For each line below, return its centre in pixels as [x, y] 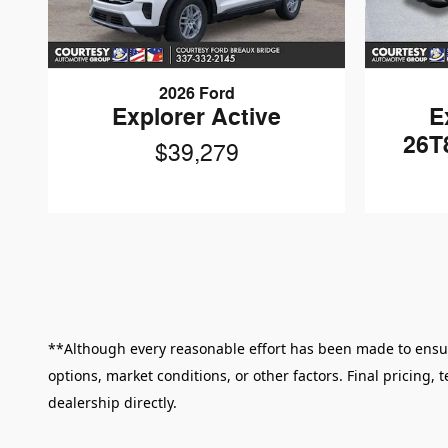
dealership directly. [112, 403]
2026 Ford [196, 94]
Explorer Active [196, 118]
